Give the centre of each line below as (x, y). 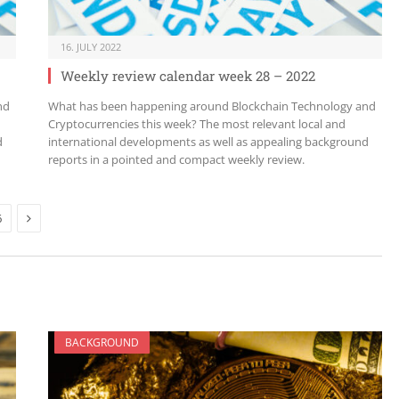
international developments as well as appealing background (208, 141)
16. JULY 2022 (91, 46)
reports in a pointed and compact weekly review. (176, 159)
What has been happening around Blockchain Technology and (212, 106)
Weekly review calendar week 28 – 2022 (188, 75)
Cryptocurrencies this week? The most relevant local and (197, 123)
